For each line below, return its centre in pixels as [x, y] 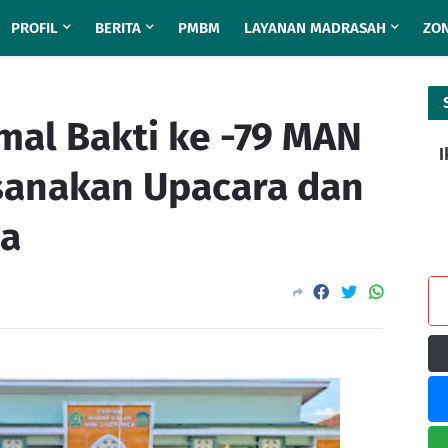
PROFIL [35, 28]
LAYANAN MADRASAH [315, 28]
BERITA [118, 28]
